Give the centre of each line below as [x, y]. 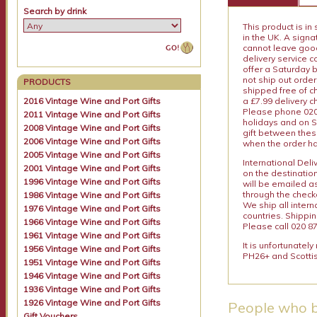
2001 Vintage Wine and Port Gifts [92, 168]
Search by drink [55, 11]
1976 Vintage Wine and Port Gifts [92, 208]
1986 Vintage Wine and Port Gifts [92, 195]
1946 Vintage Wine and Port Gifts [92, 276]
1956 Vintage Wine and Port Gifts [92, 249]
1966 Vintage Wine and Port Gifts [92, 222]
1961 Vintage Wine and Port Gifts [92, 235]
